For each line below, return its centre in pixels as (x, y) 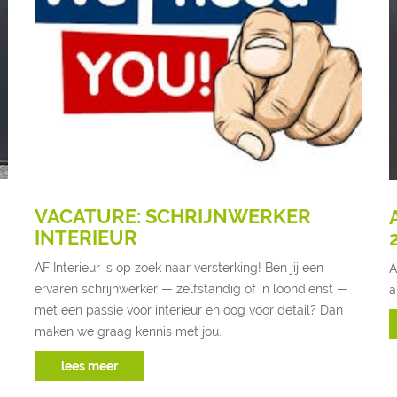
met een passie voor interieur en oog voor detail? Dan (189, 311)
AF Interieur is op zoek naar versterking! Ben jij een (179, 268)
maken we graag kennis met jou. (128, 332)
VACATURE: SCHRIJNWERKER (173, 217)
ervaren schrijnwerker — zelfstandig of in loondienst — (191, 289)
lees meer (90, 366)
